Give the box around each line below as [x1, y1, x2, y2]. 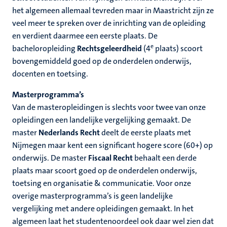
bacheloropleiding [12, 43, 77, 54]
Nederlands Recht [39, 127, 100, 138]
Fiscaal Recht [88, 153, 133, 163]
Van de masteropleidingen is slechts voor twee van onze [12, 102, 206, 112]
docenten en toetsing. [12, 68, 88, 79]
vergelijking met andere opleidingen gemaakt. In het [12, 203, 194, 214]
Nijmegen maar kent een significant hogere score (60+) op [12, 140, 213, 150]
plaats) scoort [154, 43, 203, 54]
